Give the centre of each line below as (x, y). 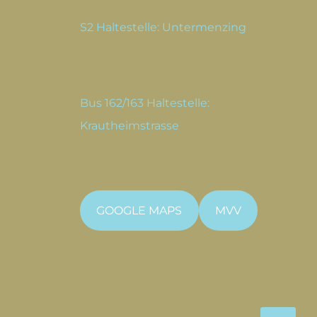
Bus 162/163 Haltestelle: (145, 103)
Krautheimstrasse (129, 126)
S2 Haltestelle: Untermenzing (163, 27)
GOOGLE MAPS (139, 210)
